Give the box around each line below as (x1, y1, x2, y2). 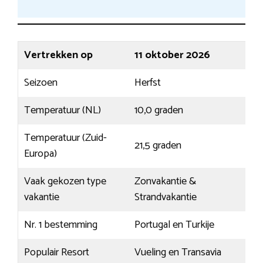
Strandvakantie (134, 188, 197, 207)
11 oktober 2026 (134, 46, 210, 65)
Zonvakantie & (134, 173, 196, 191)
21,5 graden (134, 137, 181, 155)
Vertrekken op (24, 46, 93, 65)
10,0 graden (134, 102, 183, 120)
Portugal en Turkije (134, 216, 214, 234)
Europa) (24, 145, 57, 163)
